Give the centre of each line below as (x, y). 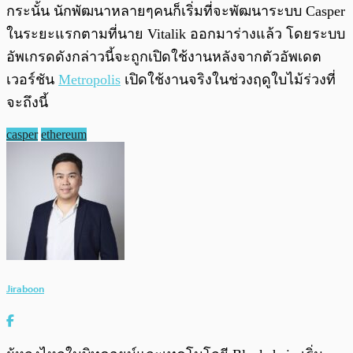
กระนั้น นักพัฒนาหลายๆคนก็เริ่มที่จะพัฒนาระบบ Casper (176, 11)
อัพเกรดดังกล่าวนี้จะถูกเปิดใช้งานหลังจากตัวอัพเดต (164, 56)
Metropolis (89, 79)
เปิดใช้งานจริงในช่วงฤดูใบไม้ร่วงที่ (228, 79)
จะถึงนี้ (27, 102)
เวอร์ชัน (32, 79)
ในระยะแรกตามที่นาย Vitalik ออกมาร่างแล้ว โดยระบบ (176, 33)
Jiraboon (25, 288)
